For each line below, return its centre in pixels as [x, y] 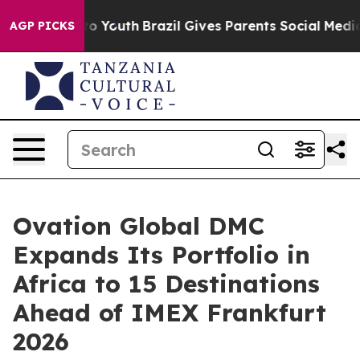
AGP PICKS [42, 26]
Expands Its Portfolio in [162, 255]
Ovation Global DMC [139, 226]
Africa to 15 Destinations [166, 284]
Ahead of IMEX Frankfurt [170, 313]
